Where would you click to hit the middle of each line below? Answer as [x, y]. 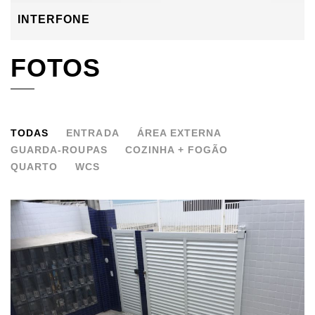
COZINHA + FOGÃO [176, 150]
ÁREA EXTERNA [179, 133]
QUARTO [34, 167]
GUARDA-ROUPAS [59, 150]
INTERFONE [54, 19]
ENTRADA [93, 133]
